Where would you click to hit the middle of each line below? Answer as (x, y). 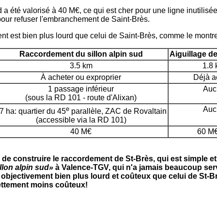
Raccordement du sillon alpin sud (81, 54)
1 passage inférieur (81, 89)
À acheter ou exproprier (81, 77)
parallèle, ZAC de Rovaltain (118, 111)
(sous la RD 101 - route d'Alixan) (81, 97)
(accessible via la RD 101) (81, 120)
